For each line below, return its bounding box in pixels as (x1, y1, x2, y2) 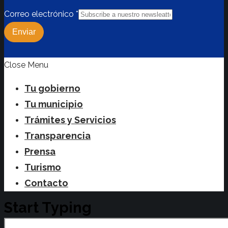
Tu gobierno (24, 83, 80, 94)
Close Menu (4, 60, 48, 70)
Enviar (12, 27, 36, 37)
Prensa (24, 146, 55, 157)
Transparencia (24, 130, 91, 141)
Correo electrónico (4, 9, 76, 19)
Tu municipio (24, 99, 83, 110)
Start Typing (4, 199, 92, 217)
